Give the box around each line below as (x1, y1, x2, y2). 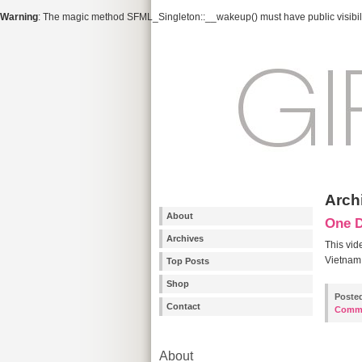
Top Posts (166, 256, 209, 266)
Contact (166, 301, 200, 311)
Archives (166, 234, 204, 243)
